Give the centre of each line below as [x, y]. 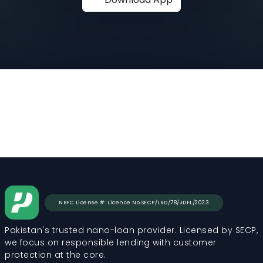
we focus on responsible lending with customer [111, 242]
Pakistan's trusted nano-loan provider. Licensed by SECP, [131, 230]
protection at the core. [55, 255]
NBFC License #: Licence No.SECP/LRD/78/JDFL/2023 [134, 202]
